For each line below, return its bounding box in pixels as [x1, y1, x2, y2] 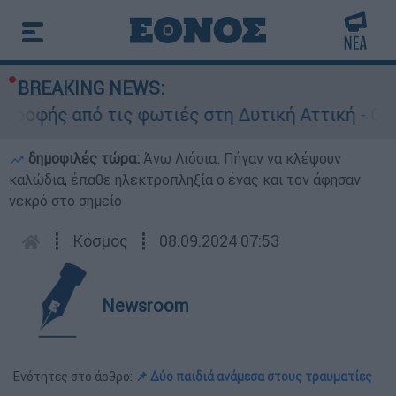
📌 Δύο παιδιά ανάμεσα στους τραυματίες [135, 369, 372, 385]
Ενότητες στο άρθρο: [13, 369, 135, 385]
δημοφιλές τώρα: [25, 149, 143, 167]
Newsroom [102, 294, 189, 316]
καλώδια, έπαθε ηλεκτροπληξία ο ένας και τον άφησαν [9, 171, 361, 188]
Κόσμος [72, 231, 128, 251]
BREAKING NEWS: [18, 77, 164, 99]
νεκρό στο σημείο [9, 192, 122, 209]
